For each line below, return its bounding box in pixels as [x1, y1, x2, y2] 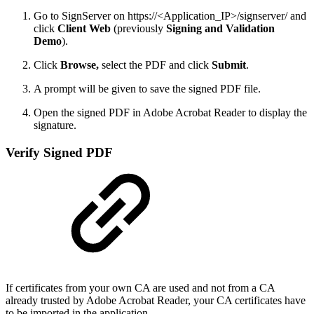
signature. [34, 118, 76, 131]
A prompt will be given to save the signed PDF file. [34, 82, 261, 95]
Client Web [57, 22, 114, 34]
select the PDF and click [99, 58, 212, 71]
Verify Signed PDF [6, 144, 112, 160]
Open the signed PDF [34, 106, 130, 118]
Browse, [60, 58, 99, 71]
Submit [212, 58, 246, 71]
